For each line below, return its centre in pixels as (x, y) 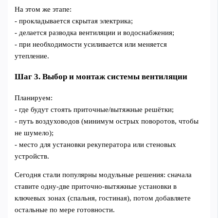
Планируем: (34, 98)
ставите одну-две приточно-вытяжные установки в (96, 187)
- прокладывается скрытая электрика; (74, 21)
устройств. (32, 156)
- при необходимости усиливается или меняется (91, 44)
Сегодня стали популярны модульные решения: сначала (103, 175)
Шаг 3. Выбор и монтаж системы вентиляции (101, 76)
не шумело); (34, 133)
